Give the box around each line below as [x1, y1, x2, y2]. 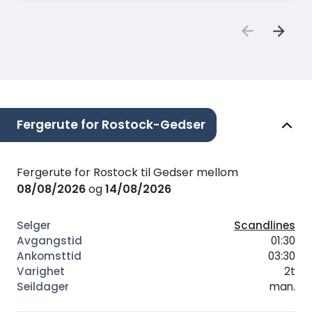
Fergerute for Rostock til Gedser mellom [17, 164, 238, 181]
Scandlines [234, 218, 295, 233]
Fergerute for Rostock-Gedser [17, 116, 205, 134]
